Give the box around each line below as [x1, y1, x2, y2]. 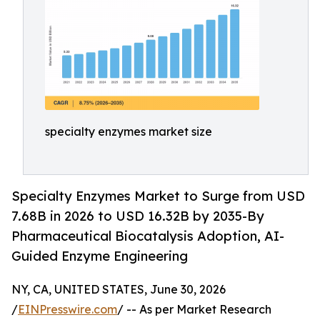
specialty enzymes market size [45, 124, 212, 139]
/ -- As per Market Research [117, 302, 271, 317]
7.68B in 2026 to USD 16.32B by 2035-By [11, 208, 264, 224]
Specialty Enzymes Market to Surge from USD [11, 188, 305, 204]
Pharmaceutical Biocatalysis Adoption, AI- [11, 228, 284, 244]
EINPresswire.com [18, 302, 117, 317]
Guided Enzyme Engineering [11, 248, 188, 264]
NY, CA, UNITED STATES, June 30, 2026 [11, 282, 226, 297]
